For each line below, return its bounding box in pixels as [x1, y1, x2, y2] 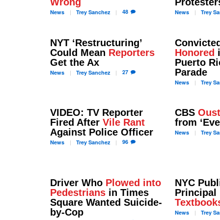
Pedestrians [50, 187, 106, 198]
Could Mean [50, 47, 109, 58]
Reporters [109, 47, 155, 58]
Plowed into [106, 177, 161, 188]
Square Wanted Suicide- [50, 196, 162, 208]
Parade [175, 66, 208, 78]
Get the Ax [50, 56, 99, 68]
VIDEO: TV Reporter [50, 107, 143, 118]
